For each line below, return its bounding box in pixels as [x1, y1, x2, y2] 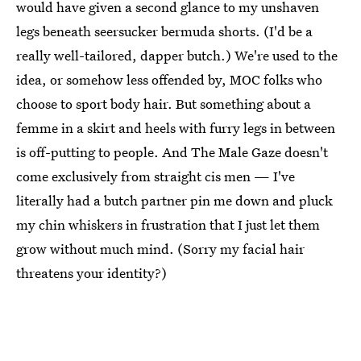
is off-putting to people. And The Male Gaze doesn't [16, 142, 328, 161]
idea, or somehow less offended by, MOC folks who [16, 69, 322, 89]
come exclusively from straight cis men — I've [16, 166, 295, 185]
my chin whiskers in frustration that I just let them [16, 214, 320, 234]
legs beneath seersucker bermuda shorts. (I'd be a [16, 21, 313, 40]
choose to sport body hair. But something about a [16, 93, 311, 113]
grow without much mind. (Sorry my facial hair [16, 239, 305, 258]
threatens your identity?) [16, 263, 167, 282]
